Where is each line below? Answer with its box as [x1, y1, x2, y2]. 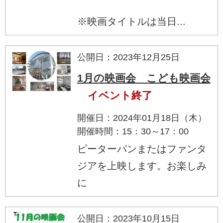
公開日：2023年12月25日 [77, 52, 180, 62]
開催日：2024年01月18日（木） [77, 112, 207, 123]
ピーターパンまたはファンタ [77, 143, 207, 154]
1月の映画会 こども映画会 [77, 72, 211, 84]
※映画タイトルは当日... [77, 15, 186, 27]
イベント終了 [87, 89, 152, 101]
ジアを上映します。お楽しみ [77, 160, 207, 171]
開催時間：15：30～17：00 [77, 126, 189, 136]
